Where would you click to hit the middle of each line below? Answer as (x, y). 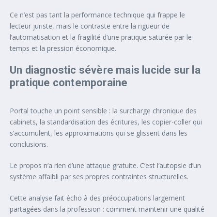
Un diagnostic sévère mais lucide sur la (105, 70)
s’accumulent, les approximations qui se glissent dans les (99, 133)
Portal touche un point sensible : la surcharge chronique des (103, 111)
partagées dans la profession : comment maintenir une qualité (107, 209)
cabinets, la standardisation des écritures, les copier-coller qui (106, 122)
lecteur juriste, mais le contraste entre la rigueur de (90, 26)
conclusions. (29, 144)
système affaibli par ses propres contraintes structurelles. (99, 177)
